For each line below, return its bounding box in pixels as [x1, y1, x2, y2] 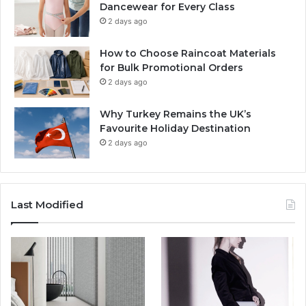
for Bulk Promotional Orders [100, 61, 243, 74]
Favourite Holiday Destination [100, 122, 251, 135]
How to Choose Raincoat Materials [100, 46, 276, 59]
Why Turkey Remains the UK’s [100, 107, 251, 120]
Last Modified [11, 197, 83, 211]
